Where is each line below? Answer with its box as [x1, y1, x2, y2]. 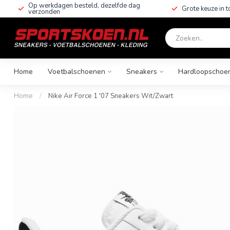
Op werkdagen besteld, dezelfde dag [28, 1, 140, 10]
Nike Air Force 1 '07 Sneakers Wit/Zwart [48, 91, 173, 101]
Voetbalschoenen [48, 67, 105, 76]
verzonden [28, 7, 60, 16]
